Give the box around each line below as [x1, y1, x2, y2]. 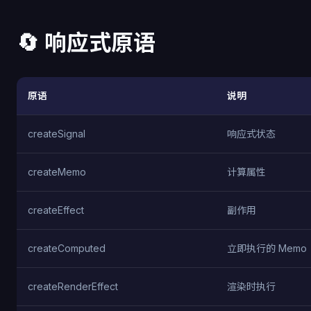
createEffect [28, 204, 84, 216]
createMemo [28, 166, 86, 178]
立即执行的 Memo [227, 242, 307, 254]
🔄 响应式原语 [17, 29, 155, 56]
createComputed [28, 242, 106, 254]
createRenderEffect [28, 280, 118, 292]
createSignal [28, 128, 85, 140]
